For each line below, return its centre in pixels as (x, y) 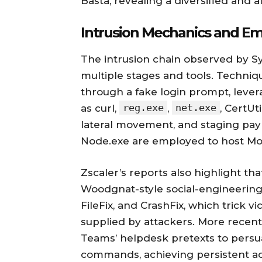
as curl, (100, 108)
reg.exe (143, 107)
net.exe (196, 107)
